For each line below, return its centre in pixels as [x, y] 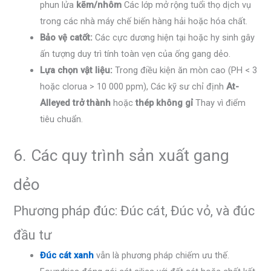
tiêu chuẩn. [62, 119]
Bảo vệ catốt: [67, 38]
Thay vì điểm [220, 103]
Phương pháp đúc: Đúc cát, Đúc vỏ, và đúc [134, 211]
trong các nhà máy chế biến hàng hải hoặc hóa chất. [144, 21]
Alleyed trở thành [76, 103]
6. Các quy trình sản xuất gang [122, 156]
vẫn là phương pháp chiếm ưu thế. [162, 256]
